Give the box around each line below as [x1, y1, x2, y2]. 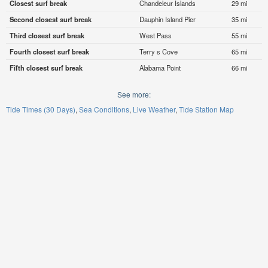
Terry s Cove [139, 47, 178, 57]
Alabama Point [139, 63, 181, 73]
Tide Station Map [179, 104, 234, 115]
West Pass [139, 31, 172, 41]
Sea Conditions [79, 104, 129, 115]
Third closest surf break [9, 31, 84, 41]
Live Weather [133, 104, 175, 115]
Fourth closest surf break [9, 47, 89, 57]
